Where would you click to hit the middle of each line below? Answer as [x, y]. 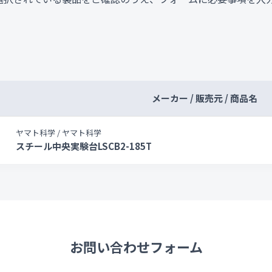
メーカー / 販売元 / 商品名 [204, 98]
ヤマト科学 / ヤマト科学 [59, 133]
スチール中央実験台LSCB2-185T [84, 146]
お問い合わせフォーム [136, 246]
